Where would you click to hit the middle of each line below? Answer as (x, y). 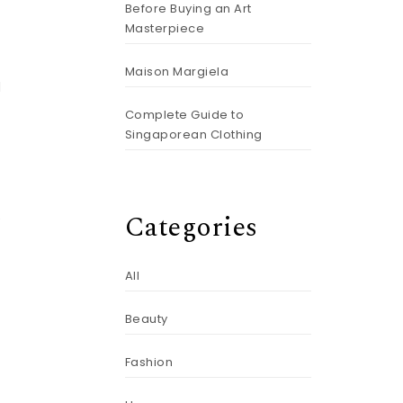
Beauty (146, 319)
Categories (191, 227)
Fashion (148, 362)
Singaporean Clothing (193, 134)
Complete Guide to (184, 114)
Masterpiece (164, 28)
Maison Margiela (176, 71)
